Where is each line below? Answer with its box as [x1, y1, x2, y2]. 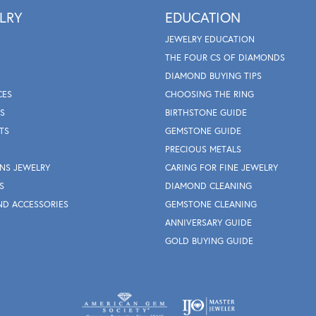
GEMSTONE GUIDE [165, 125, 241, 138]
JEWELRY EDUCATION [165, 33, 255, 46]
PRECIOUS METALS [165, 143, 241, 156]
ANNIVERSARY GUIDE [165, 217, 252, 229]
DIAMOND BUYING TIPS [165, 70, 262, 83]
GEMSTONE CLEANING [165, 198, 257, 211]
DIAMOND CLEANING [165, 180, 252, 193]
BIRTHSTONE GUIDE [165, 107, 247, 119]
